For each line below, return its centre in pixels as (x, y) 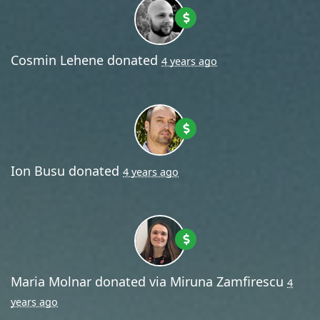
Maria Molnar (51, 281)
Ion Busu (38, 170)
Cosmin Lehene (57, 60)
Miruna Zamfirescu (227, 281)
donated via (131, 281)
